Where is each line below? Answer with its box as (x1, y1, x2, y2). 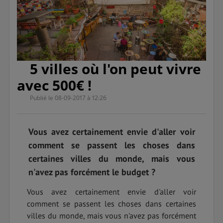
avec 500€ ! (17, 76, 92, 95)
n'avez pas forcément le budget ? (28, 166, 155, 178)
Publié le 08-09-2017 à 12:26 (30, 94, 107, 103)
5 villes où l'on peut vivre (30, 59, 202, 79)
